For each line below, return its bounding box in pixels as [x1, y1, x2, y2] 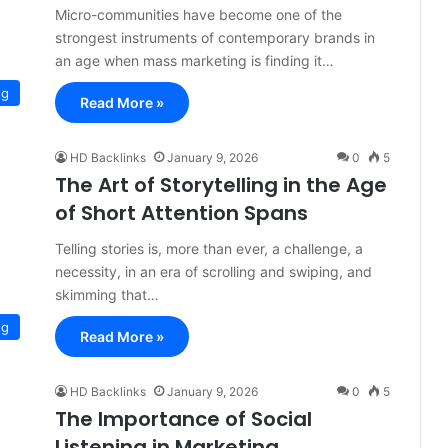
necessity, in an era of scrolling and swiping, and [55, 263, 372, 280]
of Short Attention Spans [55, 199, 308, 227]
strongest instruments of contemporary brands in [55, 29, 375, 46]
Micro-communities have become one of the [55, 6, 342, 23]
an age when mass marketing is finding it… [55, 52, 334, 69]
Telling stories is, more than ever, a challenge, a [55, 240, 363, 257]
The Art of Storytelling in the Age [55, 171, 387, 199]
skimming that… [55, 286, 159, 303]
